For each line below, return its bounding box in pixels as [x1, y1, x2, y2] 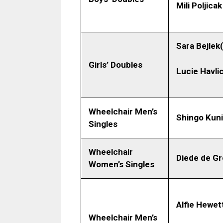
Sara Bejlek [176, 41, 220, 51]
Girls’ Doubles [89, 60, 142, 70]
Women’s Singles [89, 159, 154, 170]
